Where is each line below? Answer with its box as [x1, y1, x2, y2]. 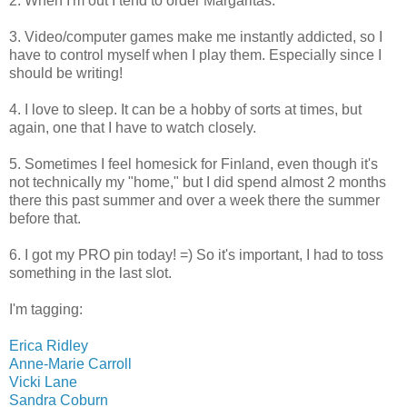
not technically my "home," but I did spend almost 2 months [9, 174, 386, 190]
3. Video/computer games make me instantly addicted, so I [9, 28, 382, 45]
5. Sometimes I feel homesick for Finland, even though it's [9, 155, 378, 172]
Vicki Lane [9, 373, 77, 390]
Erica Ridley [9, 337, 88, 353]
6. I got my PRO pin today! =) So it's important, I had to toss [9, 246, 383, 263]
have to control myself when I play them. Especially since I [9, 46, 382, 63]
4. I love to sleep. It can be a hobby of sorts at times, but [9, 101, 362, 117]
